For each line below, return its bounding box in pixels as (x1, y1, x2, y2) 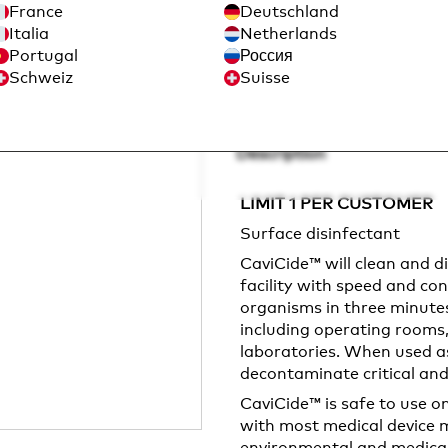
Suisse (240, 70, 290, 86)
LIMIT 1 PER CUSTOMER (240, 196, 433, 212)
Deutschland (240, 4, 339, 20)
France (8, 4, 63, 20)
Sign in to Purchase (265, 4, 412, 20)
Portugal (8, 48, 78, 64)
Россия (240, 48, 293, 64)
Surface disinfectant (240, 226, 400, 242)
